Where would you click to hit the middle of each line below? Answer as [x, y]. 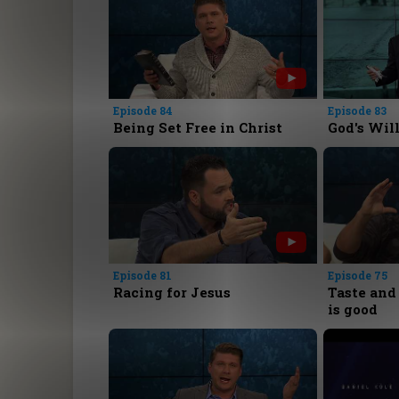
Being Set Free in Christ [198, 128]
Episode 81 [143, 276]
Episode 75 [357, 276]
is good [352, 309]
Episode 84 [143, 111]
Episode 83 [357, 111]
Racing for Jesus [172, 293]
